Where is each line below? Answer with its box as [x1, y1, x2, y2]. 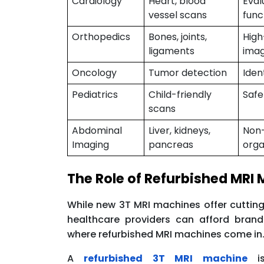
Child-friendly [148, 87, 212, 101]
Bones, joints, [148, 29, 207, 44]
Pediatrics [71, 87, 118, 101]
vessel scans [148, 8, 207, 22]
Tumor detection [148, 65, 227, 80]
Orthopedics [71, 29, 130, 44]
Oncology [71, 65, 117, 80]
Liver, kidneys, [148, 123, 210, 137]
